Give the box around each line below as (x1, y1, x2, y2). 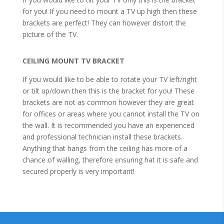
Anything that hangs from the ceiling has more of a (22, 143, 187, 153)
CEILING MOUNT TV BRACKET (22, 55, 124, 65)
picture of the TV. (22, 29, 80, 39)
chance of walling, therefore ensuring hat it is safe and (22, 154, 198, 164)
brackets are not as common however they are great (22, 97, 194, 107)
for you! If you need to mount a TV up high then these (22, 6, 197, 16)
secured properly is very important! (22, 166, 134, 176)
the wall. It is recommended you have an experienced (22, 120, 194, 130)
